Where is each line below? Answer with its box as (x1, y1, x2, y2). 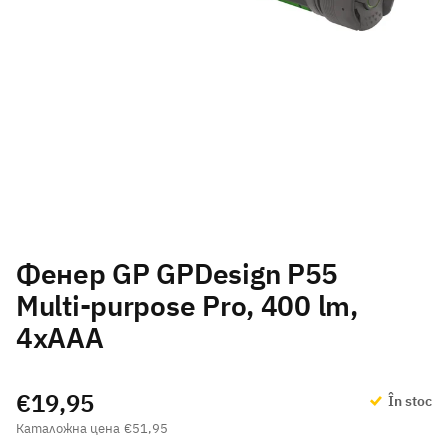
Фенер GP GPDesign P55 (16, 254, 339, 292)
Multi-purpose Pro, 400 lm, (16, 286, 358, 324)
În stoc (385, 391, 432, 410)
